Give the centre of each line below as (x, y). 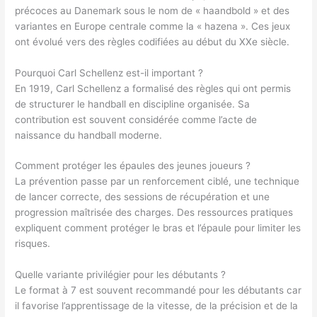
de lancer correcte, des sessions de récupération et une (143, 197)
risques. (33, 244)
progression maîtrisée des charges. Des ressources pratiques (154, 213)
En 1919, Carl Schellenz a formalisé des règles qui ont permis (153, 88)
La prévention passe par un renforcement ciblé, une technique (157, 181)
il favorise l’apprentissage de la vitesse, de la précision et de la (157, 306)
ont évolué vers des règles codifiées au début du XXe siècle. (152, 41)
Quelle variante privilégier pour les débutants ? (121, 275)
